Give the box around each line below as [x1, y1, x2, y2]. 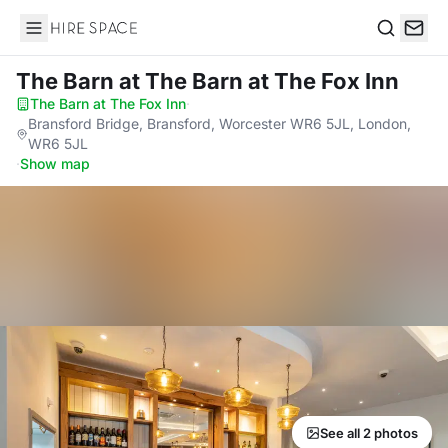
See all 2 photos [320, 425, 418, 441]
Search [375, 38, 427, 59]
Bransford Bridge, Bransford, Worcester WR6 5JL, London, [27, 115, 411, 132]
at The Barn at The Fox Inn [119, 68, 399, 94]
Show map [20, 155, 90, 172]
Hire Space [19, 28, 102, 48]
